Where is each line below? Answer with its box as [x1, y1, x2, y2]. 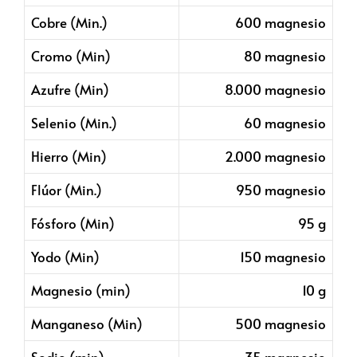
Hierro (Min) [31, 147, 107, 167]
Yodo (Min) [31, 247, 100, 267]
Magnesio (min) [31, 280, 131, 300]
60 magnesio [244, 113, 326, 133]
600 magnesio [235, 13, 326, 33]
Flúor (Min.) [31, 180, 102, 200]
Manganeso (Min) [31, 314, 143, 334]
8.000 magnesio [225, 80, 326, 100]
